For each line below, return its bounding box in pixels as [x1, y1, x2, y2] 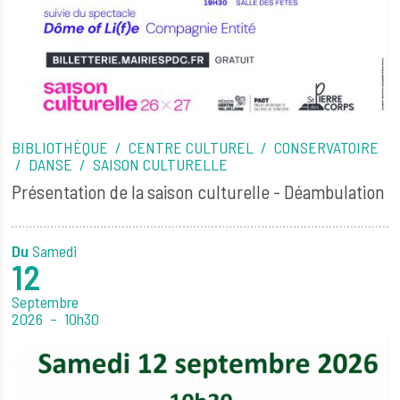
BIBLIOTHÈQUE [12, 137, 112, 158]
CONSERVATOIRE [274, 137, 379, 158]
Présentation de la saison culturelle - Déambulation [12, 180, 386, 204]
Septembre [12, 292, 79, 312]
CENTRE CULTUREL [129, 137, 258, 158]
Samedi [32, 241, 78, 262]
